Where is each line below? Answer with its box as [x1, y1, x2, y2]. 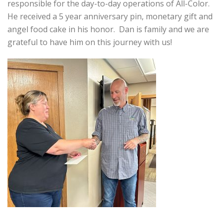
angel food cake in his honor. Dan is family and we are [7, 24, 209, 35]
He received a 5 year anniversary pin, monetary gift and [7, 11, 213, 22]
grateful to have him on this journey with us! [7, 37, 172, 48]
